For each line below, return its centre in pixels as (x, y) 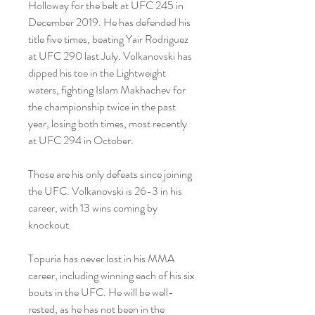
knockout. (50, 225)
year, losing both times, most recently (108, 123)
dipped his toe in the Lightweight (97, 73)
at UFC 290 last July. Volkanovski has (110, 56)
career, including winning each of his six (111, 275)
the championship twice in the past (102, 107)
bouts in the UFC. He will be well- (101, 292)
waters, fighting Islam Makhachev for (107, 90)
